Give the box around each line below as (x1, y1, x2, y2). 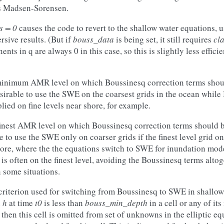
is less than (42, 197, 85, 208)
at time (7, 197, 35, 208)
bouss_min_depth (85, 197, 147, 208)
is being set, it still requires (114, 33, 213, 45)
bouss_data (73, 33, 114, 45)
